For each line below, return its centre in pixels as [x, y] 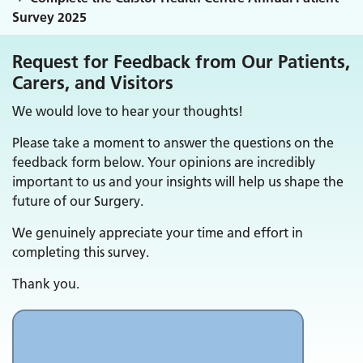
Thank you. [46, 284]
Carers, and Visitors [93, 83]
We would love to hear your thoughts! [128, 111]
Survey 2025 [49, 17]
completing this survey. [81, 252]
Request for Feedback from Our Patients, [181, 62]
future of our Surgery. [78, 201]
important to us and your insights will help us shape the [178, 181]
